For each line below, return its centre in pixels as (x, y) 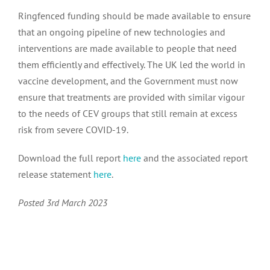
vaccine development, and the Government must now (128, 80)
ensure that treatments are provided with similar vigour (131, 97)
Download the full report (70, 158)
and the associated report (195, 158)
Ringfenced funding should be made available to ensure (134, 15)
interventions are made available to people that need (127, 48)
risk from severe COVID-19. (73, 129)
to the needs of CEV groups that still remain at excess (127, 113)
